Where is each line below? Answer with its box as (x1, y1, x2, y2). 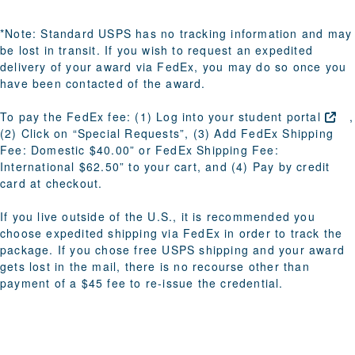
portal (286, 109, 321, 125)
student (239, 109, 287, 125)
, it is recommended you (173, 208, 315, 225)
